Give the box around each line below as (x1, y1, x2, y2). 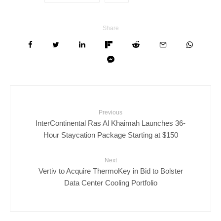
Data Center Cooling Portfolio (64, 178, 157, 187)
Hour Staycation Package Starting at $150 (43, 130, 178, 139)
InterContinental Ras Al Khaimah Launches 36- (36, 118, 185, 127)
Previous (99, 109, 122, 116)
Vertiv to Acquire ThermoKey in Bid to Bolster (38, 166, 183, 175)
